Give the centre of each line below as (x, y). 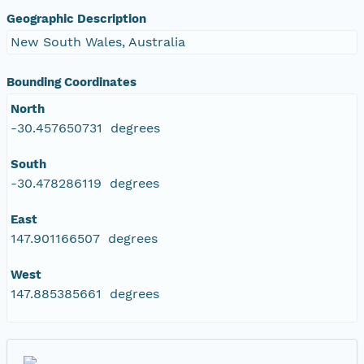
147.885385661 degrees (85, 293)
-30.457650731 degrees (85, 128)
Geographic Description (76, 18)
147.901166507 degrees (84, 238)
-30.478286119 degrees (85, 183)
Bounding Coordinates (71, 82)
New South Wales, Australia (98, 41)
